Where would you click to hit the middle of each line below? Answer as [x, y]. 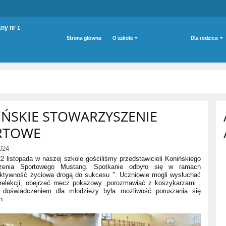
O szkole [123, 38]
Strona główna [84, 38]
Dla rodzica [205, 38]
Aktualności [165, 38]
